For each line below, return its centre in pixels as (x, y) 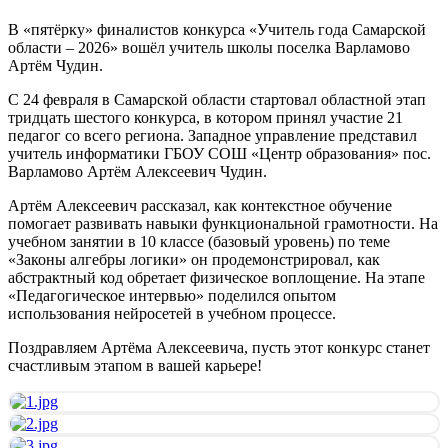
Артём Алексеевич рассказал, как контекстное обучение (200, 205)
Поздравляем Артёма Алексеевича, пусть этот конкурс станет (219, 347)
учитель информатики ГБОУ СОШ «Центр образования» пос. (219, 153)
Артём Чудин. (55, 65)
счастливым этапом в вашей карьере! (135, 365)
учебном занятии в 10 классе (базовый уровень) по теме (199, 241)
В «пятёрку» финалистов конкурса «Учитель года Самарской (217, 29)
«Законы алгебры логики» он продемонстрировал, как (194, 259)
